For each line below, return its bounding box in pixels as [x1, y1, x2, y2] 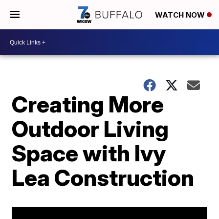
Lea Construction [12, 164, 195, 191]
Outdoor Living [12, 115, 169, 142]
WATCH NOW [155, 10, 207, 20]
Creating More [12, 90, 164, 118]
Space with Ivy [12, 139, 166, 167]
